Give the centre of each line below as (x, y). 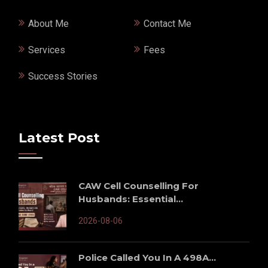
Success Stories (63, 76)
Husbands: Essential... (131, 199)
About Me (48, 23)
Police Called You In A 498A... (147, 257)
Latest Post (59, 138)
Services (47, 50)
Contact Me (168, 23)
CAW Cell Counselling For (138, 185)
